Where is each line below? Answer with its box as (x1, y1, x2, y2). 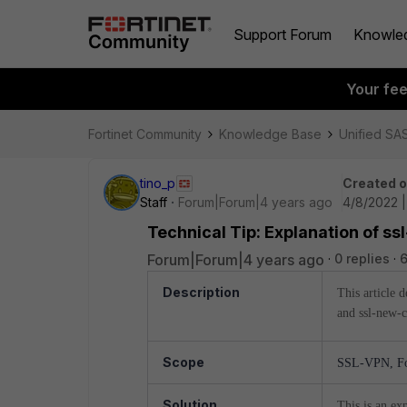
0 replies (334, 251, 390, 266)
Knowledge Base (219, 126, 322, 142)
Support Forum (233, 25, 332, 44)
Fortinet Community (88, 126, 202, 142)
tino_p (140, 175, 175, 191)
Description (163, 284, 240, 300)
